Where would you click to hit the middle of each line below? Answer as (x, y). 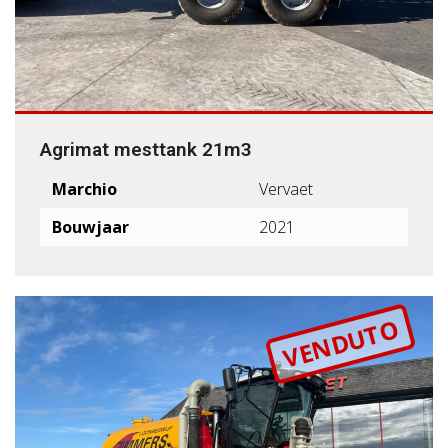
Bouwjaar (90, 226)
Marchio (84, 188)
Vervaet (286, 188)
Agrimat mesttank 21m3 (146, 149)
